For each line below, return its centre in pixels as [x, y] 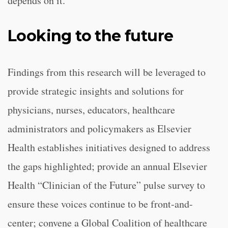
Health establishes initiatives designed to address [109, 147]
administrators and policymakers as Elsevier [99, 129]
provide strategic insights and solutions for [96, 91]
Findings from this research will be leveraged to [107, 72]
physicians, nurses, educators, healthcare [91, 110]
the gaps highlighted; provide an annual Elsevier [107, 166]
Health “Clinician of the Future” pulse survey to [106, 185]
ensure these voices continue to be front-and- [100, 204]
